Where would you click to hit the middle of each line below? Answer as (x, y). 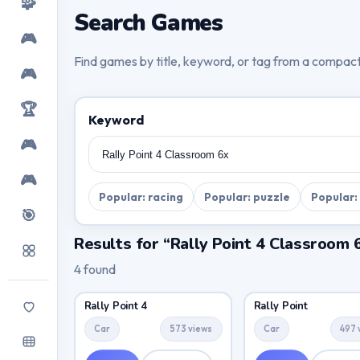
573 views (191, 329)
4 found (95, 269)
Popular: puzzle (247, 197)
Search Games (149, 23)
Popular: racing (141, 197)
